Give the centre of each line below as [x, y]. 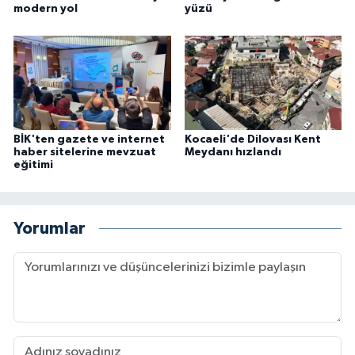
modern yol [46, 9]
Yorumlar [50, 228]
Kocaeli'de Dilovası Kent [252, 140]
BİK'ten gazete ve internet [89, 140]
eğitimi [33, 165]
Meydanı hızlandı [233, 153]
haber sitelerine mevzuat [85, 153]
